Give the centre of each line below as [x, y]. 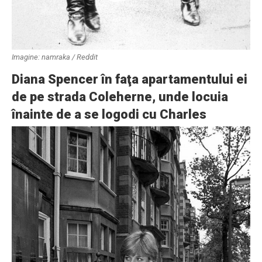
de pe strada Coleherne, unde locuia [120, 97]
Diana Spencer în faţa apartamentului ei [130, 79]
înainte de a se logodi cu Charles [109, 114]
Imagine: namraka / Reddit [55, 57]
